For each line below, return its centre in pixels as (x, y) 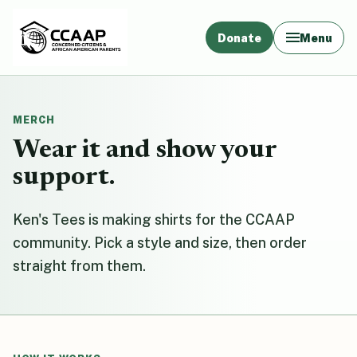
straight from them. (79, 265)
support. (64, 178)
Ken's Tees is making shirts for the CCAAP (154, 219)
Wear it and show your (145, 151)
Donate (240, 37)
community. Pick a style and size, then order (160, 242)
